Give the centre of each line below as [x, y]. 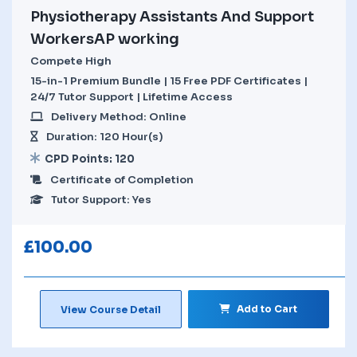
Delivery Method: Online [119, 116]
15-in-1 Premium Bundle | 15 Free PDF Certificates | [169, 80]
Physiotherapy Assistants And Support [172, 16]
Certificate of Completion [122, 179]
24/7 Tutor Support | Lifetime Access [131, 96]
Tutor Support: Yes [101, 199]
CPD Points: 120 [90, 159]
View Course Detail [110, 309]
